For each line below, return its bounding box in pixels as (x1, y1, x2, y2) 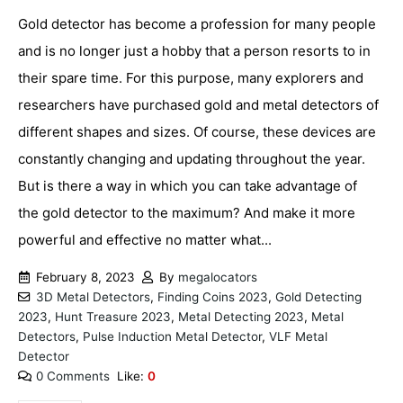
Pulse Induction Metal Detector (83, 329, 262, 345)
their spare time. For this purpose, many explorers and (18, 68, 363, 86)
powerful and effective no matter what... (18, 230, 272, 248)
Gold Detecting (274, 290, 362, 305)
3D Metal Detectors (35, 290, 150, 305)
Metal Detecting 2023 (178, 309, 304, 325)
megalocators (178, 270, 257, 285)
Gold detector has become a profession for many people (18, 14, 376, 32)
